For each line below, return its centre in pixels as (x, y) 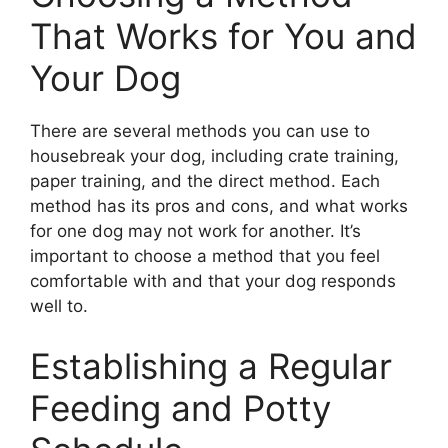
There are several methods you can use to (200, 131)
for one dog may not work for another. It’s (195, 231)
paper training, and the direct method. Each (205, 181)
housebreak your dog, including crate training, (214, 156)
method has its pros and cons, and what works (219, 206)
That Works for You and (223, 36)
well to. (59, 306)
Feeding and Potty (180, 407)
